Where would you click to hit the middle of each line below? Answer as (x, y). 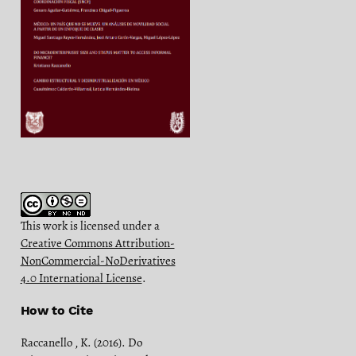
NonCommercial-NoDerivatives (98, 260)
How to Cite (56, 310)
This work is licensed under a (90, 225)
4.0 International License (81, 278)
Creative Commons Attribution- (97, 243)
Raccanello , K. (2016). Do (81, 342)
